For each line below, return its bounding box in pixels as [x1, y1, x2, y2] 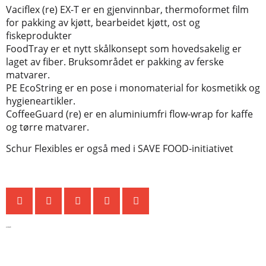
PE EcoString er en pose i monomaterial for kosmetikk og [6, 81, 260, 94]
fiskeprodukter [6, 28, 72, 42]
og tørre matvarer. [6, 120, 89, 134]
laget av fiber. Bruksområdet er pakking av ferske [6, 55, 224, 68]
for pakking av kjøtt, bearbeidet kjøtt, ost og [6, 15, 200, 29]
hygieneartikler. [6, 94, 75, 107]
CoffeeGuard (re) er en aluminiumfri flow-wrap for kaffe [6, 107, 253, 121]
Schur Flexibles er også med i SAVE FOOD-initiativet [6, 142, 233, 156]
